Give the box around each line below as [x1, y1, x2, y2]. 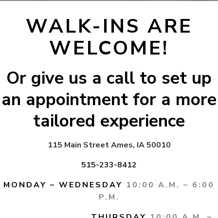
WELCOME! [49, 35, 169, 61]
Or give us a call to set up [6, 66, 212, 90]
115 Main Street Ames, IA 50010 [47, 140, 171, 150]
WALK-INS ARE [25, 13, 193, 39]
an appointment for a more [1, 88, 217, 111]
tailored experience [33, 109, 185, 132]
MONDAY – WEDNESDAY [3, 180, 123, 190]
